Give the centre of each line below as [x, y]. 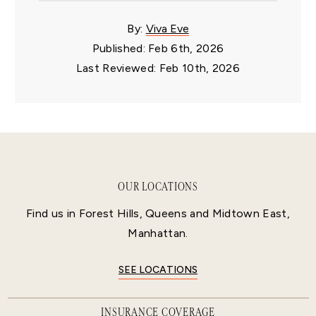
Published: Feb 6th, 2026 [158, 49]
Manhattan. [158, 233]
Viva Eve [167, 29]
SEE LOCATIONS [158, 269]
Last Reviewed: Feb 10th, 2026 [158, 68]
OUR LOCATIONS [158, 186]
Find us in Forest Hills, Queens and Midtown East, [158, 213]
